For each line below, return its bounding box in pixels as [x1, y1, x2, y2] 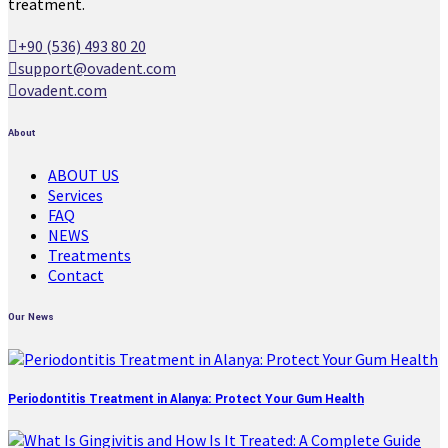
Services [48, 185, 103, 206]
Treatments [48, 245, 131, 266]
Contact [48, 265, 104, 286]
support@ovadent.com [18, 58, 176, 79]
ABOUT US [48, 165, 119, 186]
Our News [8, 310, 54, 325]
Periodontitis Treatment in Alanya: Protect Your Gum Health [8, 391, 364, 409]
